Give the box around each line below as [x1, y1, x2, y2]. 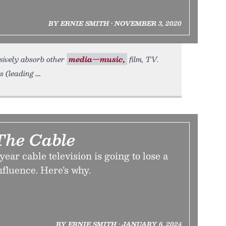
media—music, [69, 53, 125, 65]
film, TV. [127, 53, 159, 65]
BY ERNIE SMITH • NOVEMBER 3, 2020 [48, 18, 182, 28]
